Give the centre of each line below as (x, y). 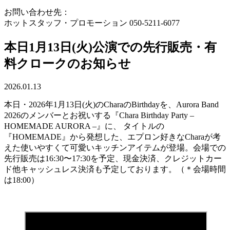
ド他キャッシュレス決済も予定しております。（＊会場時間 (115, 169)
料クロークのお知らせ (68, 63)
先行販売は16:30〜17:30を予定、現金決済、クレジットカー (113, 158)
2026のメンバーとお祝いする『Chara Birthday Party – (99, 115)
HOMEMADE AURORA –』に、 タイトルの (84, 126)
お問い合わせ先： (37, 12)
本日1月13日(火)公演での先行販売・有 (110, 47)
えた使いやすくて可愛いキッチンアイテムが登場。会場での (115, 147)
